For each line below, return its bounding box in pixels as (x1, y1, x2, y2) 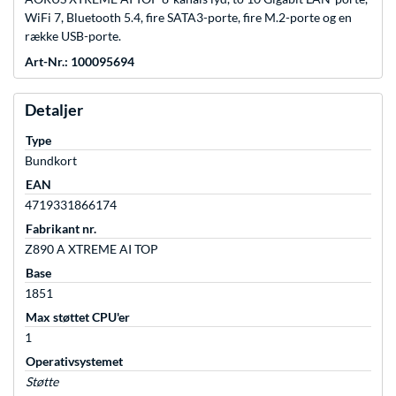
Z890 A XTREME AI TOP (25, 241, 158, 257)
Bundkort (25, 153, 77, 169)
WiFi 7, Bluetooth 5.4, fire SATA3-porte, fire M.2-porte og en (25, 10, 352, 26)
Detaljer (25, 100, 83, 120)
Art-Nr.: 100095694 (25, 54, 134, 70)
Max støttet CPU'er (26, 309, 130, 325)
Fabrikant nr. (26, 221, 96, 237)
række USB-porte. (25, 28, 121, 44)
